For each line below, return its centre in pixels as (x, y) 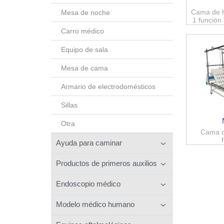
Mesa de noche (85, 12)
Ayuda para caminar (89, 142)
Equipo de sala (84, 49)
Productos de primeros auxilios (106, 163)
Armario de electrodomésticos (108, 86)
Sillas (69, 105)
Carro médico (82, 31)
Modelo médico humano (95, 204)
